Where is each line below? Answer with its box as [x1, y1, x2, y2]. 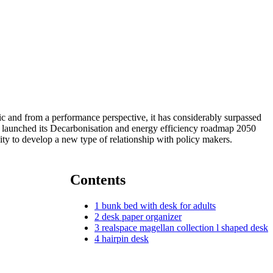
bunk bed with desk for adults [102, 200, 216, 211]
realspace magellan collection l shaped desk [102, 222, 268, 233]
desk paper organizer [102, 211, 182, 222]
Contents [70, 171, 126, 188]
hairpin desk [102, 233, 149, 244]
